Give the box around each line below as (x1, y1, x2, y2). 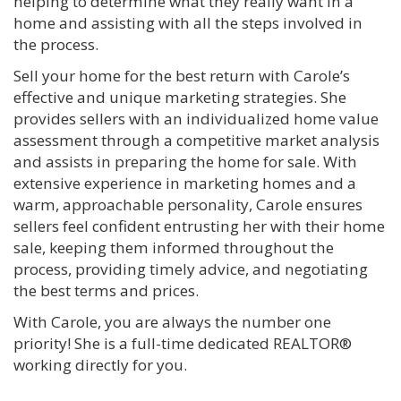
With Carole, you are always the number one (13, 311, 331, 332)
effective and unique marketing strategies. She (13, 86, 346, 107)
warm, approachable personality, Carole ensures (13, 193, 363, 215)
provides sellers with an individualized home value (13, 107, 379, 129)
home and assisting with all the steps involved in (13, 12, 363, 33)
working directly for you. (13, 354, 187, 375)
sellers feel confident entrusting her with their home (13, 215, 385, 236)
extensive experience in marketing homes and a (13, 172, 356, 193)
